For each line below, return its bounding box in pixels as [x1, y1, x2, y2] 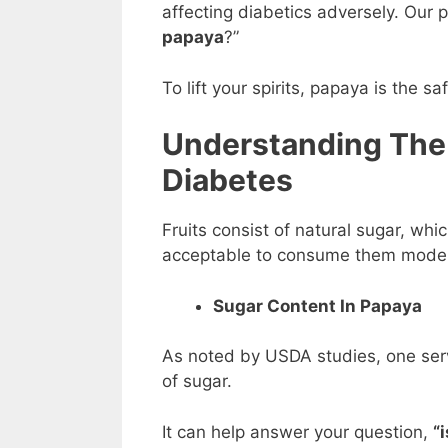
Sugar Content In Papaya [213, 295, 422, 316]
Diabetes [162, 162, 293, 199]
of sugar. [162, 371, 232, 392]
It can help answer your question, [162, 421, 433, 442]
